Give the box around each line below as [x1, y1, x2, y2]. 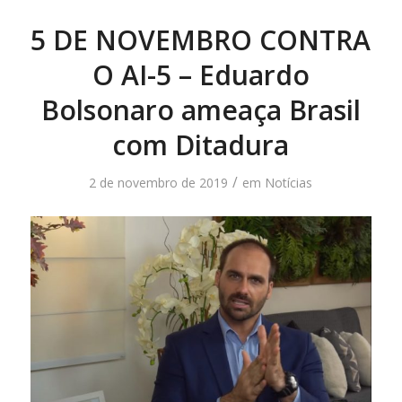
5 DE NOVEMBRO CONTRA [31, 22, 371, 59]
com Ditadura [112, 127, 290, 164]
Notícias [265, 174, 313, 192]
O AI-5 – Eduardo [92, 57, 310, 94]
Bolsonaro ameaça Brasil [40, 92, 361, 129]
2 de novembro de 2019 [89, 174, 229, 192]
